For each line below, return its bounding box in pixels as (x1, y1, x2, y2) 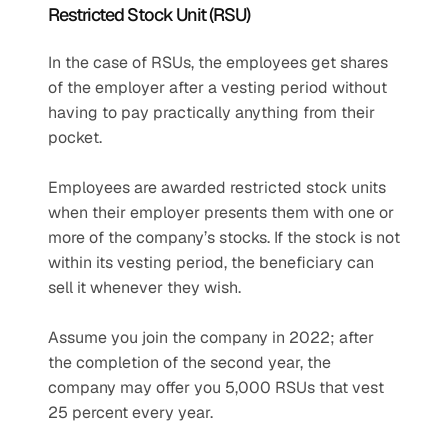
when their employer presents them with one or (48, 202, 394, 223)
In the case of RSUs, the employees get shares (48, 52, 388, 73)
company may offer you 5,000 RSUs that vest (48, 377, 384, 398)
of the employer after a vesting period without (48, 77, 387, 98)
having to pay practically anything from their (48, 102, 375, 123)
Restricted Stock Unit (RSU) (48, 3, 250, 26)
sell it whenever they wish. (48, 277, 245, 298)
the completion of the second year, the (48, 352, 331, 373)
